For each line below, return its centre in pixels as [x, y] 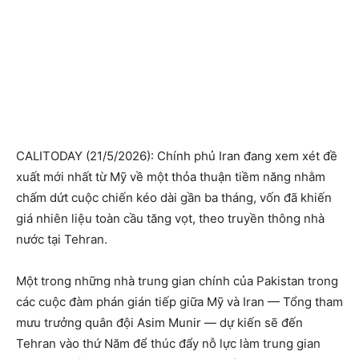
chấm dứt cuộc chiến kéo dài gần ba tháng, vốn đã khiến [174, 198]
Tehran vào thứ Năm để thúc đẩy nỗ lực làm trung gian [168, 344]
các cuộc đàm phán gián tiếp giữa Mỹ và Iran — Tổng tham [179, 302]
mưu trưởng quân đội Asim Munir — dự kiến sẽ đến [159, 323]
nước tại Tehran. [62, 240]
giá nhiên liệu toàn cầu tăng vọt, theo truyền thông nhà [170, 219]
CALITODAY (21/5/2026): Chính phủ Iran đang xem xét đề [177, 156]
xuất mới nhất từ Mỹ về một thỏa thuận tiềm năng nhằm [171, 177]
